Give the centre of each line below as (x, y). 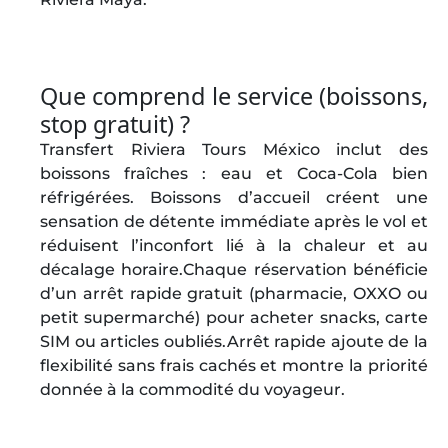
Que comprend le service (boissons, (234, 96)
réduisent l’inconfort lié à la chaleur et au (234, 245)
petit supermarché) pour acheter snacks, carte (234, 317)
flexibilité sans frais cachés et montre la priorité (234, 365)
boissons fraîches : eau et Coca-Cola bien (234, 173)
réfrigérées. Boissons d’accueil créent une (234, 197)
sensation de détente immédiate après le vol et (234, 221)
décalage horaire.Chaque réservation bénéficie (234, 269)
